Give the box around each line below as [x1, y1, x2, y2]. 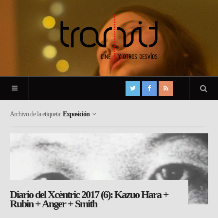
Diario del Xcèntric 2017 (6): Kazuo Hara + [10, 188, 168, 200]
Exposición [63, 110, 90, 118]
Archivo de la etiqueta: [10, 110, 63, 118]
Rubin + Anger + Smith [10, 197, 97, 210]
